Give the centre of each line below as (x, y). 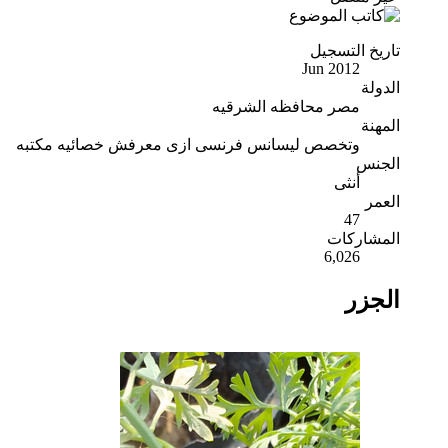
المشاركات (363, 238)
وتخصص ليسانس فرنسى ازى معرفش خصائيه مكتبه (188, 144)
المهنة (380, 125)
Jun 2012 (331, 68)
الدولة (380, 87)
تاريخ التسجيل (355, 50)
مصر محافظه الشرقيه (286, 106)
